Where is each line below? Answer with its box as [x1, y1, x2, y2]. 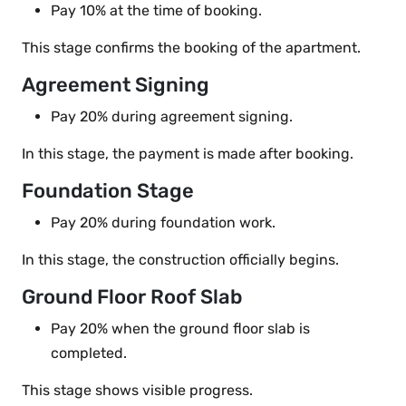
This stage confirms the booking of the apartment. [22, 39, 361, 57]
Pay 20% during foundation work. [51, 214, 275, 232]
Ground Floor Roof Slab [22, 285, 242, 310]
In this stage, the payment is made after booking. [22, 145, 353, 163]
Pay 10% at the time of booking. [51, 2, 262, 20]
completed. [51, 344, 127, 362]
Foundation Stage [22, 179, 194, 204]
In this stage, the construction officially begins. [22, 251, 339, 269]
